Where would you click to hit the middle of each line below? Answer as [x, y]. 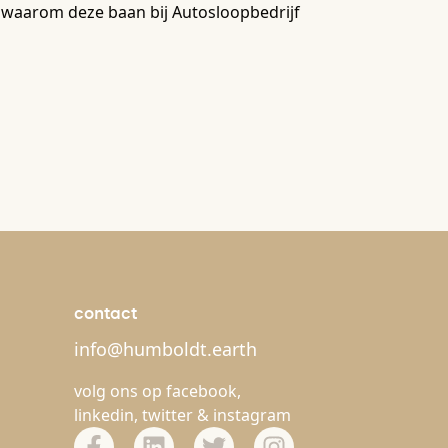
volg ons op [120, 391]
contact [105, 312]
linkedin [104, 415]
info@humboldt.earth [165, 349]
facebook [201, 391]
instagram [252, 415]
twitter [167, 415]
